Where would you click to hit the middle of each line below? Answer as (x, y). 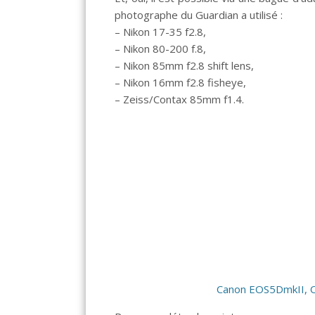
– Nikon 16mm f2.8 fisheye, (181, 82)
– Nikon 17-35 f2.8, (161, 31)
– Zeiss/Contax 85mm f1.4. (180, 99)
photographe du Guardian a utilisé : (199, 14)
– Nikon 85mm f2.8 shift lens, (185, 65)
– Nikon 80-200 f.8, (161, 48)
